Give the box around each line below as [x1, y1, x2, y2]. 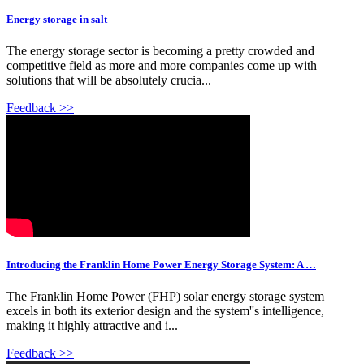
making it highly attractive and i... [6, 318, 178, 333]
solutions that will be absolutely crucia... [6, 72, 211, 87]
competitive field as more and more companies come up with [6, 58, 317, 72]
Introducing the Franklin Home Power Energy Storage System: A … [6, 258, 316, 271]
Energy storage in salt [6, 12, 107, 25]
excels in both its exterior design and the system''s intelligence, [6, 304, 324, 318]
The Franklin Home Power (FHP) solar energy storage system [6, 289, 324, 304]
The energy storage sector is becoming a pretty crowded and [6, 43, 314, 58]
